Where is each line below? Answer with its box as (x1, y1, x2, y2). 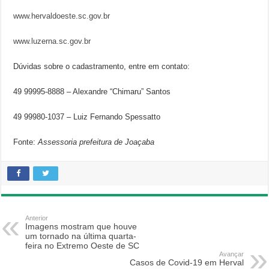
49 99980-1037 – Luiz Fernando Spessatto (13, 112, 161, 121)
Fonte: (13, 138, 36, 147)
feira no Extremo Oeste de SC (25, 241, 140, 250)
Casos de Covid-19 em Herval (129, 258, 244, 267)
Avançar (219, 250, 244, 258)
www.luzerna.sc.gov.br (13, 37, 91, 46)
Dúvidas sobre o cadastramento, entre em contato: (13, 62, 190, 71)
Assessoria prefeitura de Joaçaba (35, 138, 155, 147)
